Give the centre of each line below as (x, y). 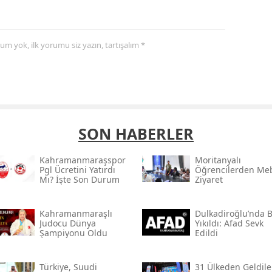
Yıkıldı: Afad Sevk (229, 223)
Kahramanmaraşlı (76, 214)
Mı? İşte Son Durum (79, 180)
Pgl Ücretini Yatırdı (77, 170)
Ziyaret (209, 180)
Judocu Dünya (67, 223)
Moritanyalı (218, 160)
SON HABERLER (136, 134)
